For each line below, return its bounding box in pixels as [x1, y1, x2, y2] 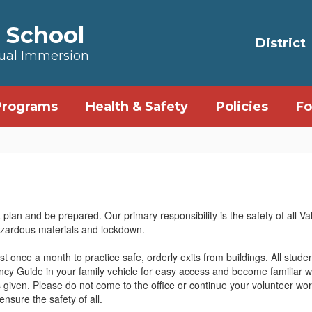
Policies [216, 99, 268, 114]
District [256, 35, 306, 51]
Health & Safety [86, 99, 188, 114]
